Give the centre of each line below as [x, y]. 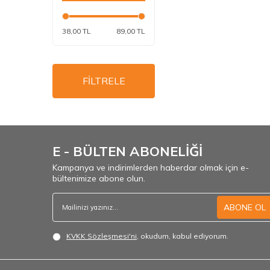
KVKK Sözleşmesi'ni [102, 236]
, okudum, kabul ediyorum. [183, 236]
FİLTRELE [104, 81]
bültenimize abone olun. [99, 178]
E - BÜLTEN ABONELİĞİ [127, 151]
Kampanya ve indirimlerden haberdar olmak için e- [151, 168]
